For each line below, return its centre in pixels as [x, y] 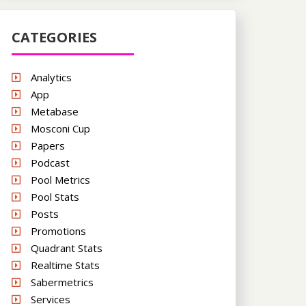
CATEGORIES [54, 38]
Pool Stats [55, 197]
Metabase [55, 112]
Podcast [50, 163]
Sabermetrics [62, 282]
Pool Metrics [60, 180]
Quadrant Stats [67, 248]
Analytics [51, 78]
